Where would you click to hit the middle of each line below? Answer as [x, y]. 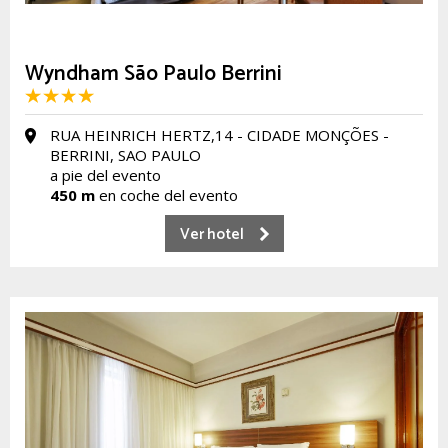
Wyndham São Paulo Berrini [153, 74]
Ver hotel [211, 234]
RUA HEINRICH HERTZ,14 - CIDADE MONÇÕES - [219, 135]
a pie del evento [105, 175]
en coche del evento [166, 195]
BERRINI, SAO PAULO [125, 155]
